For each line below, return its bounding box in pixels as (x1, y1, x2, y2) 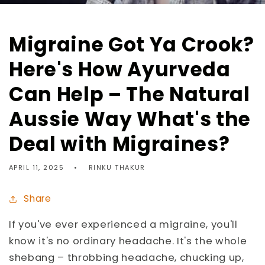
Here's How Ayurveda (9, 55, 231, 83)
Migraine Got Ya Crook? (9, 30, 254, 59)
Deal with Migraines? (9, 130, 230, 158)
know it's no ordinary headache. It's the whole (9, 234, 247, 248)
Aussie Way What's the (9, 105, 251, 133)
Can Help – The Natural (9, 80, 250, 108)
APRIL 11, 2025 (9, 162, 64, 172)
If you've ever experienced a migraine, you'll (9, 217, 238, 231)
